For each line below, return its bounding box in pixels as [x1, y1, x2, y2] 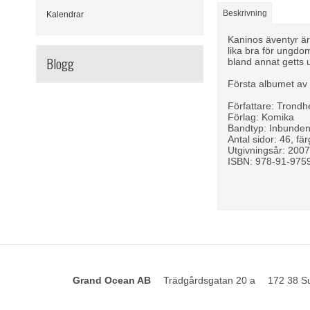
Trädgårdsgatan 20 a [163, 275, 256, 286]
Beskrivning [222, 8, 267, 19]
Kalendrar [46, 10, 84, 20]
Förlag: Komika [228, 111, 295, 123]
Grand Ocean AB [73, 275, 152, 286]
